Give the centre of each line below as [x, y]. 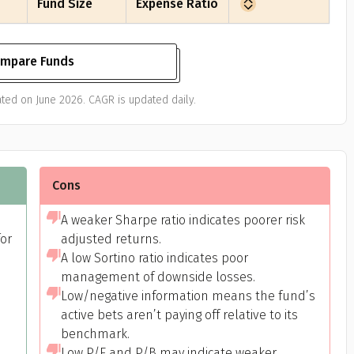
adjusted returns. [111, 239]
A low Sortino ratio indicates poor [154, 258]
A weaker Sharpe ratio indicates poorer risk [183, 220]
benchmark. [95, 334]
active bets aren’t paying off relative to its [179, 315]
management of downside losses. [158, 277]
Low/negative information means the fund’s [188, 296]
